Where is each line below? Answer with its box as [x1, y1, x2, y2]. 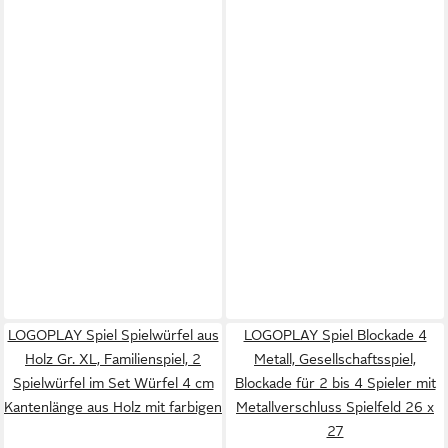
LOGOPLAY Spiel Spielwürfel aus [7, 327, 219, 343]
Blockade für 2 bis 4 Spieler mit [234, 375, 436, 391]
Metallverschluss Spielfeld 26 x [236, 399, 434, 415]
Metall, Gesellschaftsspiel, [254, 351, 416, 367]
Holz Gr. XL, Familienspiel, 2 [25, 351, 201, 367]
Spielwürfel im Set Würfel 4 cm [12, 375, 214, 391]
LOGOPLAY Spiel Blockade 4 [243, 327, 427, 343]
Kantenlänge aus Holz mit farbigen [4, 399, 222, 415]
